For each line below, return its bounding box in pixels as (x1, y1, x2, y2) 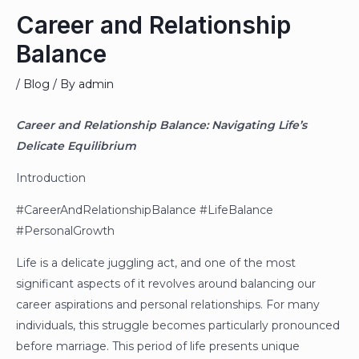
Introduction (16, 171, 86, 186)
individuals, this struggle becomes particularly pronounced (16, 318, 340, 333)
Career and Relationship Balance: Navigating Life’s (16, 118, 307, 133)
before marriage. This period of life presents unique (16, 339, 300, 354)
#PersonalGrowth (16, 224, 115, 239)
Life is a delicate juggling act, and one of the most (16, 256, 296, 271)
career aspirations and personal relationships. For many (16, 297, 320, 313)
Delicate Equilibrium (16, 139, 136, 154)
